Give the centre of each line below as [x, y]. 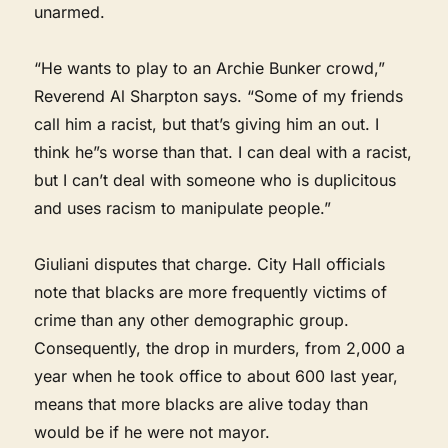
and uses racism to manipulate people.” [183, 207]
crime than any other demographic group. [192, 319]
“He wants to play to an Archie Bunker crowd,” [210, 67]
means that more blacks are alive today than [201, 403]
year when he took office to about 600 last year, [216, 375]
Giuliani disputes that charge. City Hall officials [210, 263]
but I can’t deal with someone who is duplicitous [215, 179]
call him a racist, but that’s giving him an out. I [207, 123]
